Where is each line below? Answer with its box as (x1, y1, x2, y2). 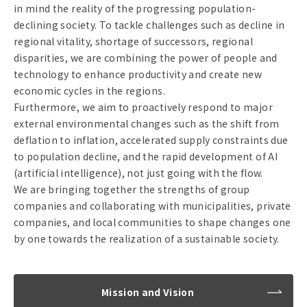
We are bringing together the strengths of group (14, 182, 250, 196)
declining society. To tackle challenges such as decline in (14, 18, 285, 32)
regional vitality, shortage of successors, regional (14, 34, 253, 48)
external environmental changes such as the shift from (14, 116, 280, 130)
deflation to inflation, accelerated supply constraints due (14, 133, 288, 147)
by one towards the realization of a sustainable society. (14, 232, 280, 245)
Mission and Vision (101, 285, 195, 299)
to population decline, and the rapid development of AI (14, 149, 278, 163)
